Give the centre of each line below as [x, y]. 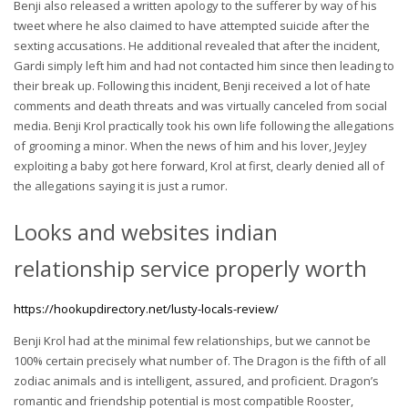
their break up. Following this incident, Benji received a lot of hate [192, 85]
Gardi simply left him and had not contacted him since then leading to [204, 65]
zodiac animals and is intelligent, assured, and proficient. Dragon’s [196, 380]
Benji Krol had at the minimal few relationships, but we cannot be [192, 340]
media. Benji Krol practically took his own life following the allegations [204, 125]
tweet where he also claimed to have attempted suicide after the [192, 25]
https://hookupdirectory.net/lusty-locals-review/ [146, 308]
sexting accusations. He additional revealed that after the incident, [197, 45]
